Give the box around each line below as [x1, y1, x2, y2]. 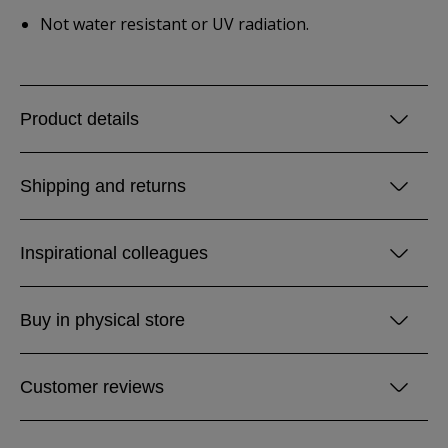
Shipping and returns [20, 176, 186, 196]
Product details [20, 109, 139, 129]
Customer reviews [20, 377, 164, 397]
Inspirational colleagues [20, 243, 208, 263]
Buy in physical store [20, 310, 185, 330]
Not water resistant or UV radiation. [40, 13, 309, 35]
